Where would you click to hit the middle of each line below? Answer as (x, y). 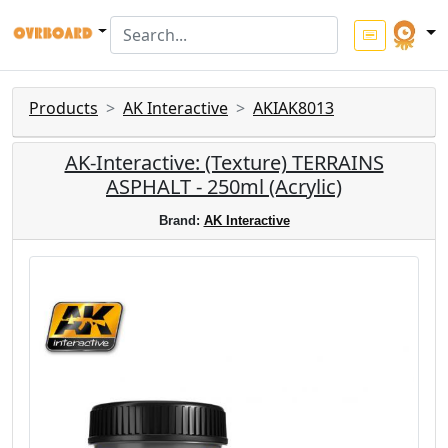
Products (63, 108)
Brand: (181, 220)
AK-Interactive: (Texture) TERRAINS (224, 162)
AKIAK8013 (293, 108)
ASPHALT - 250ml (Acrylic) (224, 186)
